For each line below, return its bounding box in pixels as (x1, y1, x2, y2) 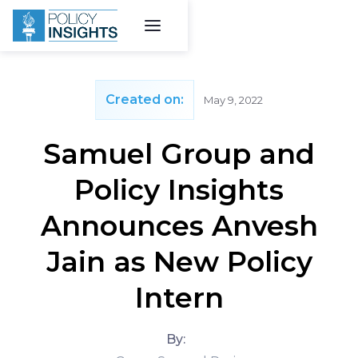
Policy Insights (74, 173, 284, 207)
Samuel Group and (43, 137, 315, 171)
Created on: (105, 92, 184, 107)
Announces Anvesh (40, 209, 318, 243)
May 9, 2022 (204, 93, 263, 106)
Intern (134, 280, 224, 315)
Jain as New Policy (46, 245, 312, 279)
